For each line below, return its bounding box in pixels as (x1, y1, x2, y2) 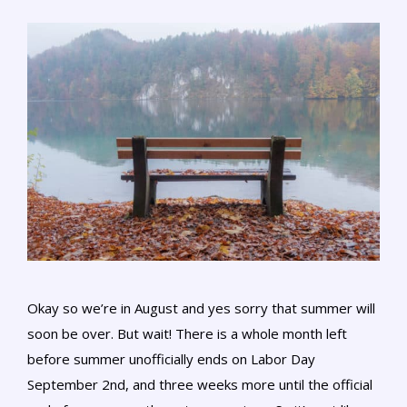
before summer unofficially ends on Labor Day (27, 349, 315, 368)
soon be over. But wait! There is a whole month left (27, 323, 347, 342)
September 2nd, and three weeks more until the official (27, 374, 372, 393)
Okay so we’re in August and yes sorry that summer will (27, 298, 375, 317)
